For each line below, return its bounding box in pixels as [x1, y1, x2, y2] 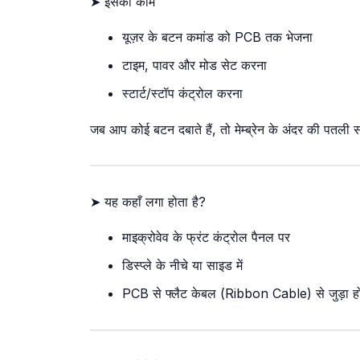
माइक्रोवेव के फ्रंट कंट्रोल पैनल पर [122, 229, 290, 246]
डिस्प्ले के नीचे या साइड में [122, 257, 243, 274]
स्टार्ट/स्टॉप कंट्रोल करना [122, 85, 243, 102]
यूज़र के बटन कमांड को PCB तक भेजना [122, 29, 313, 46]
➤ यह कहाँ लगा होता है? [90, 194, 206, 211]
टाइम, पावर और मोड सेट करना [122, 57, 267, 74]
